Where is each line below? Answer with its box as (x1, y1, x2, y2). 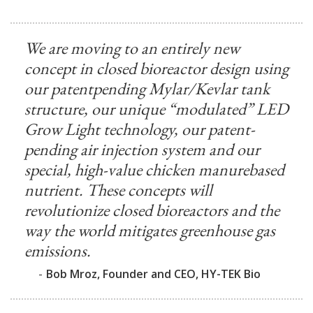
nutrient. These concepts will (24, 179, 212, 201)
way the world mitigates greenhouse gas (24, 219, 275, 241)
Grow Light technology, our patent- (24, 118, 255, 140)
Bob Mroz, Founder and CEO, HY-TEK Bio (46, 266, 261, 282)
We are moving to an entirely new (24, 37, 240, 59)
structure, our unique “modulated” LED (24, 98, 289, 119)
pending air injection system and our (24, 138, 260, 160)
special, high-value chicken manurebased (24, 159, 284, 180)
